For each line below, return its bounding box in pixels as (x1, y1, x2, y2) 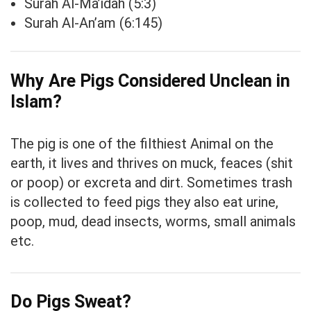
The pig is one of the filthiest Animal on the (10, 135, 274, 152)
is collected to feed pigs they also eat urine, (10, 193, 278, 210)
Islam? (10, 91, 62, 112)
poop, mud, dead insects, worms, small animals (10, 212, 296, 230)
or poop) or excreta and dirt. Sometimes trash (10, 174, 292, 191)
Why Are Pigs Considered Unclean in (10, 70, 290, 91)
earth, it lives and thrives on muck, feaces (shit (10, 154, 293, 171)
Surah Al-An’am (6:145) (24, 15, 162, 32)
